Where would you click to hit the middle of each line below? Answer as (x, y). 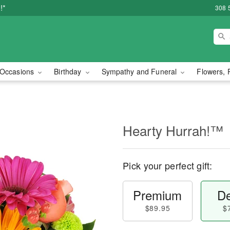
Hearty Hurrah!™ (173, 130)
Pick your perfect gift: (167, 165)
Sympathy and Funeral (140, 71)
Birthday (69, 71)
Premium (158, 195)
